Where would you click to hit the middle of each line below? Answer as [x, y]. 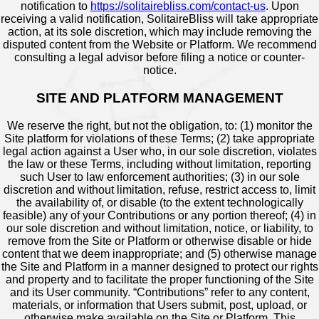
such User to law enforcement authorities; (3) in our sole [159, 177]
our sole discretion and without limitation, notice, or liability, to [159, 228]
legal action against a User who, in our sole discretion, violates [159, 151]
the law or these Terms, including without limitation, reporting [159, 164]
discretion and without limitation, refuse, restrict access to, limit [159, 189]
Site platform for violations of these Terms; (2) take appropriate [159, 138]
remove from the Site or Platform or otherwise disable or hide [159, 241]
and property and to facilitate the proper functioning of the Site [159, 279]
